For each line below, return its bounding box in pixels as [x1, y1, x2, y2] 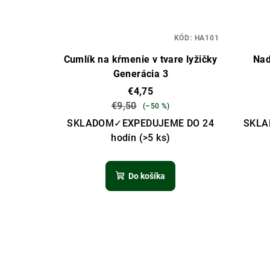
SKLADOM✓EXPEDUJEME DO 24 [67, 118, 215, 130]
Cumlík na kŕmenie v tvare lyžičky [63, 54, 218, 66]
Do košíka [128, 171, 166, 181]
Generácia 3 [113, 68, 168, 80]
